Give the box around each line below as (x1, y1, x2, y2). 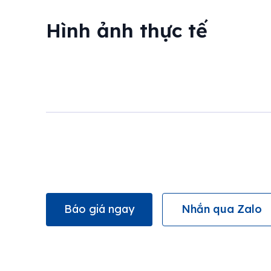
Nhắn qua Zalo (181, 202, 262, 217)
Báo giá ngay (64, 202, 134, 217)
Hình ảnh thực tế (46, 18, 207, 42)
